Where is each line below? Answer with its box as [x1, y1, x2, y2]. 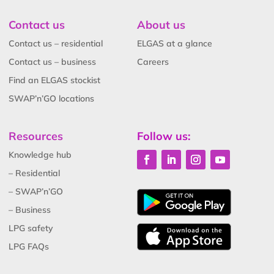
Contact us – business [9, 56, 96, 67]
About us [137, 17, 185, 32]
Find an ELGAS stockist [9, 74, 100, 86]
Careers [137, 56, 169, 67]
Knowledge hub [9, 149, 72, 160]
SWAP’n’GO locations [9, 92, 94, 104]
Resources [9, 128, 63, 143]
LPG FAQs [9, 240, 49, 252]
